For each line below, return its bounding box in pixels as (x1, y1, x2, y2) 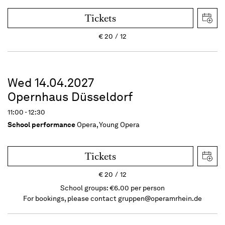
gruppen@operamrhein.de (118, 194, 202, 203)
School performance (8, 120, 75, 129)
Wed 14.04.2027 (8, 75, 94, 90)
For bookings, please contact (23, 194, 118, 203)
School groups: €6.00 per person (60, 183, 165, 192)
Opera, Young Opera (77, 120, 140, 129)
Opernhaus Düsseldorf (8, 89, 133, 104)
